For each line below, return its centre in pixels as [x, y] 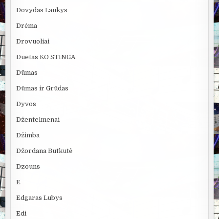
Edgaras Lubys [40, 198]
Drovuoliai [33, 42]
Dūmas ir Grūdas [43, 88]
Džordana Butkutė [44, 151]
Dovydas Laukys [42, 10]
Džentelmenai [38, 120]
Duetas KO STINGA [46, 57]
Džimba [28, 135]
